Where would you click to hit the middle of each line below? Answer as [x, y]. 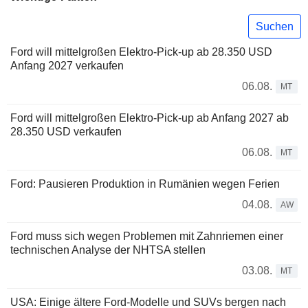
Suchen [275, 26]
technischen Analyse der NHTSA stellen [108, 250]
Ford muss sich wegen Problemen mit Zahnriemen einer [147, 236]
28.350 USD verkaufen [66, 132]
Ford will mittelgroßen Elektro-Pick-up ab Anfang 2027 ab [150, 118]
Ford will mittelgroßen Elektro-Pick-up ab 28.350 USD [141, 52]
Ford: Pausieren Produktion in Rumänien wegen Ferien [145, 184]
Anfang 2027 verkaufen [67, 66]
